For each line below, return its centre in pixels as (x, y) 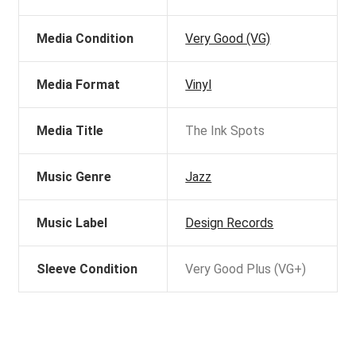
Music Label (72, 222)
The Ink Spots (225, 130)
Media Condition (85, 38)
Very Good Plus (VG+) (246, 269)
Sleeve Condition (87, 269)
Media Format (79, 84)
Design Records (230, 222)
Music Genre (74, 176)
